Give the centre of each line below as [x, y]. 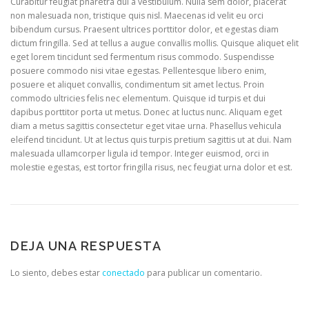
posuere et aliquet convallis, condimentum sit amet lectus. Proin [137, 85]
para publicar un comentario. [203, 273]
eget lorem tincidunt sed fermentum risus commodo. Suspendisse [142, 57]
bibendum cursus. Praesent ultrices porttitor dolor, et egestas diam [144, 30]
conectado [123, 273]
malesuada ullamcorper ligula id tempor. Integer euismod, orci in [140, 154]
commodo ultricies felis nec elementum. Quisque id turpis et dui [138, 99]
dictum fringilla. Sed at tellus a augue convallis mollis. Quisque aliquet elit [154, 43]
